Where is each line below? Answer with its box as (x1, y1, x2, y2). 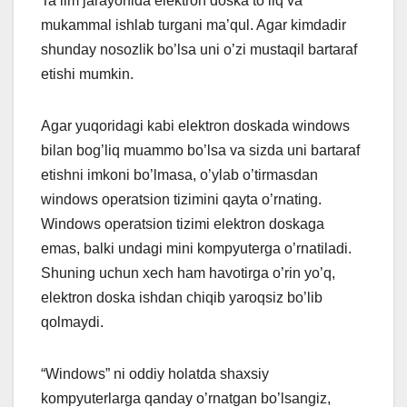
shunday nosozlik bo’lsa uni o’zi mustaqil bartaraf (41, 42, 357, 58)
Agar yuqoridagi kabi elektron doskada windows (41, 118, 350, 134)
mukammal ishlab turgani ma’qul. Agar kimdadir (41, 17, 346, 34)
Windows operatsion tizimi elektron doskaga (41, 216, 324, 233)
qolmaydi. (41, 314, 104, 331)
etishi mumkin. (41, 66, 134, 83)
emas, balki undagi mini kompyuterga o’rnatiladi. (41, 241, 352, 257)
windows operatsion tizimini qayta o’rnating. (41, 192, 322, 208)
